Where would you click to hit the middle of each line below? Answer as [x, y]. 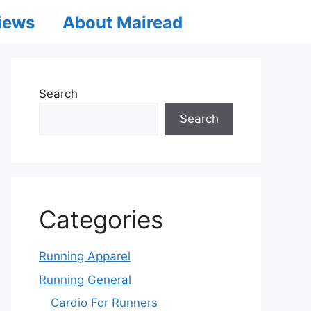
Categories [101, 219]
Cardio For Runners [104, 303]
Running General [85, 279]
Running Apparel [85, 256]
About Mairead [123, 23]
